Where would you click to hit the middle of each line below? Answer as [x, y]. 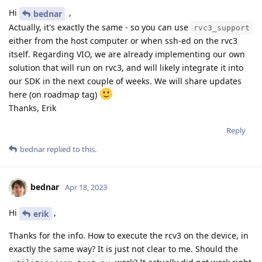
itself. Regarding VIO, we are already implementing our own [127, 54]
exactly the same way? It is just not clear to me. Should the [123, 249]
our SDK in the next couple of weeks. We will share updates [125, 81]
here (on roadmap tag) [54, 95]
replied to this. [71, 149]
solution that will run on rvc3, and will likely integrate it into [126, 68]
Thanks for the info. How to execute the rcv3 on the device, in [129, 235]
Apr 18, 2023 [86, 187]
